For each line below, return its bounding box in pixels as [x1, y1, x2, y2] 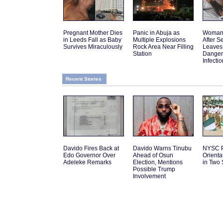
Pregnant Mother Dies [63, 29, 122, 37]
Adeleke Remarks [63, 159, 111, 166]
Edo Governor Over [63, 152, 115, 159]
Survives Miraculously [63, 43, 122, 51]
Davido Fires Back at [63, 145, 119, 152]
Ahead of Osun [133, 152, 173, 159]
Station [133, 50, 152, 58]
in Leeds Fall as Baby [63, 36, 121, 44]
